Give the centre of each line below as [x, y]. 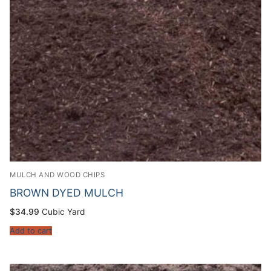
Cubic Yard [64, 211]
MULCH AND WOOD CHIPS [57, 175]
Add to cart [31, 231]
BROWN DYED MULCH [67, 192]
